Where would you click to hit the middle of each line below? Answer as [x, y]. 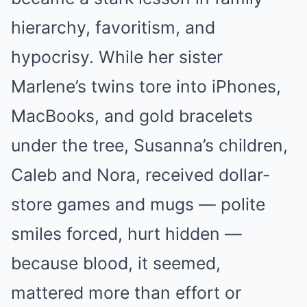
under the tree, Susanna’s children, [149, 145]
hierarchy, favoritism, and [113, 27]
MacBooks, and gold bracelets [132, 116]
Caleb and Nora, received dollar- [140, 175]
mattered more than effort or [126, 293]
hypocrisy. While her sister [117, 57]
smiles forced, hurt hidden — [126, 234]
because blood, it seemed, [116, 263]
